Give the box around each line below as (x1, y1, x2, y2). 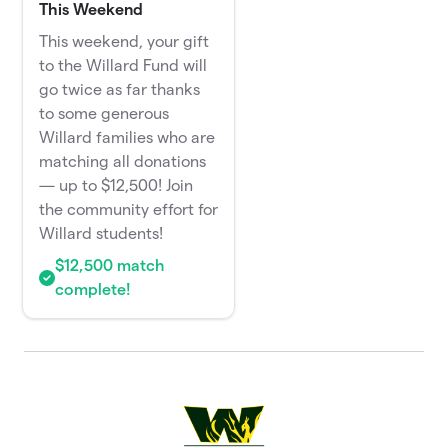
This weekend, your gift (39, 33, 210, 51)
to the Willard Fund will (39, 57, 208, 75)
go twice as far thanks (39, 81, 201, 99)
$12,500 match (55, 257, 165, 275)
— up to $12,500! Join (39, 177, 194, 195)
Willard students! (39, 225, 164, 243)
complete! (55, 281, 132, 299)
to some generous (39, 105, 170, 123)
